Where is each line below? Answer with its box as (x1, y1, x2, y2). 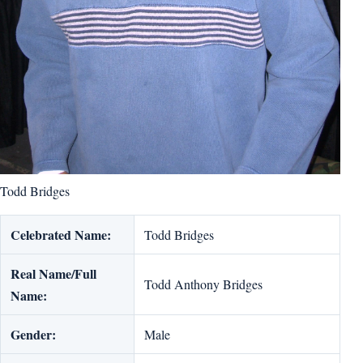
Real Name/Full (11, 264, 96, 284)
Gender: (11, 325, 56, 344)
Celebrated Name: (11, 225, 111, 245)
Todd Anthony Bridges (144, 275, 263, 293)
